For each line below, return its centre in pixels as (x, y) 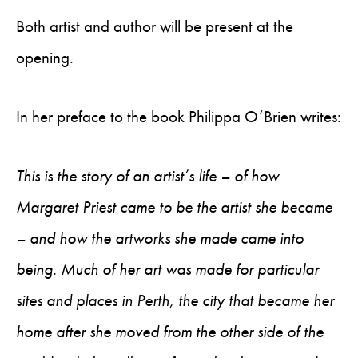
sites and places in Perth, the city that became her (175, 300)
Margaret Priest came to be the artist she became (174, 207)
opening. (45, 58)
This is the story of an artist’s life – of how (147, 176)
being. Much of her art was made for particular (167, 269)
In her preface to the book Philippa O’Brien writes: (179, 117)
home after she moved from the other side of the (170, 332)
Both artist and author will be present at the (155, 26)
